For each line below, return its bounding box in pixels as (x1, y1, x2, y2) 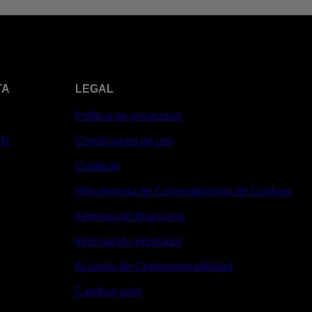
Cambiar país (75, 286, 141, 297)
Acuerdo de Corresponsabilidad (75, 260, 233, 272)
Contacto (75, 160, 120, 172)
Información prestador (75, 235, 182, 247)
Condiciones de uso (75, 135, 174, 147)
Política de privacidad (75, 110, 182, 122)
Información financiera (75, 210, 185, 222)
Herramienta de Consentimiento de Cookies (75, 185, 292, 197)
